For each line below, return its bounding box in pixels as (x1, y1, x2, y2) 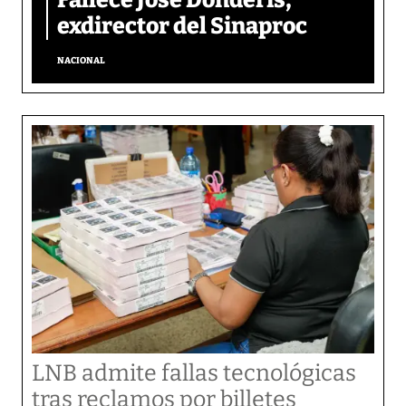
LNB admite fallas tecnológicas (32, 360, 356, 387)
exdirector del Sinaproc (57, 12, 307, 40)
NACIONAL (57, 54, 105, 66)
